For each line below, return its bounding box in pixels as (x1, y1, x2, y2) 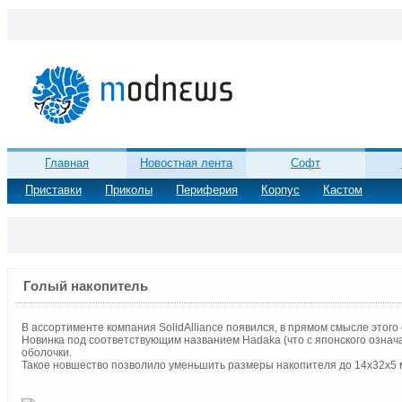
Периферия (176, 183, 238, 197)
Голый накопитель (23, 278, 148, 294)
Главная (45, 156, 90, 170)
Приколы (105, 183, 153, 197)
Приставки (25, 183, 82, 197)
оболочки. (22, 346, 72, 360)
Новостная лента (140, 156, 233, 170)
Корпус (261, 183, 300, 197)
